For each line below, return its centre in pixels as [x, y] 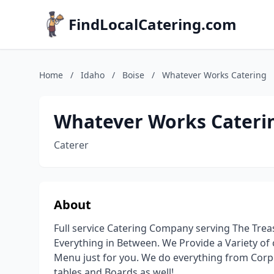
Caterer [71, 145]
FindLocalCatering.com [153, 24]
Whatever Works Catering [214, 75]
